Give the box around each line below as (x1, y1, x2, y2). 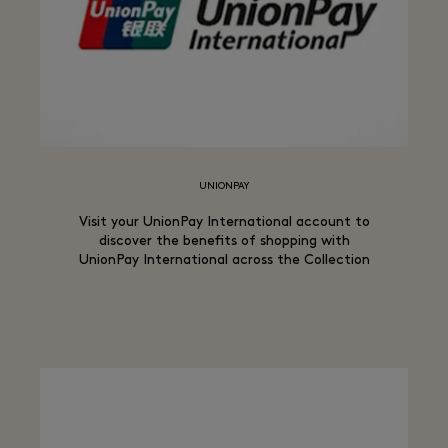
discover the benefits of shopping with (98, 234, 350, 249)
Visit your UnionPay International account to (78, 215, 370, 230)
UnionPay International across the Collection (78, 253, 370, 268)
